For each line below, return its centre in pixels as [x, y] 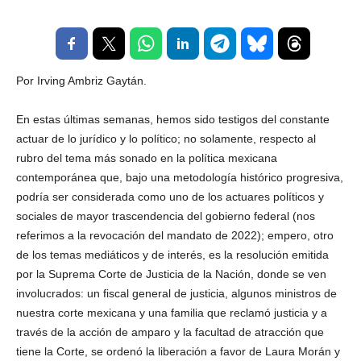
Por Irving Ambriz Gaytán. [81, 81]
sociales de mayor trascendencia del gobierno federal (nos [166, 216]
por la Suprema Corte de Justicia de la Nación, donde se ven [171, 274]
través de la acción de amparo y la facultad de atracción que [170, 332]
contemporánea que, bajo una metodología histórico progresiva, [180, 177]
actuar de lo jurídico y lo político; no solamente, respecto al [166, 139]
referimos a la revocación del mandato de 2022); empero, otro [175, 235]
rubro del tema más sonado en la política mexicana [147, 158]
